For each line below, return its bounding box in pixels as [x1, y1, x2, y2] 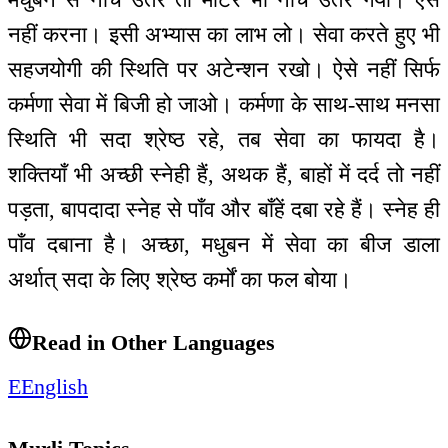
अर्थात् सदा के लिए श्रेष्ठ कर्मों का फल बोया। [8, 267, 352, 293]
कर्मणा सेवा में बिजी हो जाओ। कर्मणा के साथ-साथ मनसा [8, 92, 440, 118]
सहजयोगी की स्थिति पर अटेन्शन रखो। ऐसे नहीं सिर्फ [8, 57, 440, 83]
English [21, 373, 88, 399]
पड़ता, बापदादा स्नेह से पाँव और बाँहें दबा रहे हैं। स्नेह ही [8, 197, 440, 223]
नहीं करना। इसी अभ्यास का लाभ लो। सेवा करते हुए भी [8, 22, 440, 48]
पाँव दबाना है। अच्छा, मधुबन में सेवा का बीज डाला [8, 232, 440, 258]
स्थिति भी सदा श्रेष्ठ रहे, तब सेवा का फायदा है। [8, 127, 440, 153]
